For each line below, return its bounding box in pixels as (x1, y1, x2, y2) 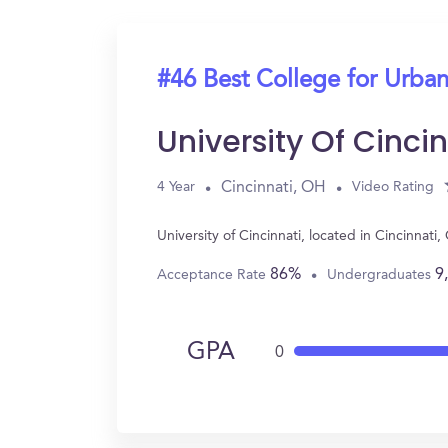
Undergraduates (327, 267, 435, 282)
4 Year (157, 180, 195, 194)
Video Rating (352, 180, 434, 194)
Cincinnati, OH (221, 179, 326, 196)
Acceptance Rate (157, 267, 270, 282)
